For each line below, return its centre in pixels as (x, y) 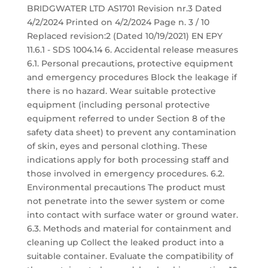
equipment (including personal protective (118, 105)
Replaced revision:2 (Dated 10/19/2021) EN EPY (124, 36)
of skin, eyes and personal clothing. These (117, 146)
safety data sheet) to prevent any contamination (131, 132)
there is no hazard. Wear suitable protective (121, 91)
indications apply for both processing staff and (128, 160)
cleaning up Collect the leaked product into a (125, 242)
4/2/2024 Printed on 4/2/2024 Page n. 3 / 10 (118, 22)
